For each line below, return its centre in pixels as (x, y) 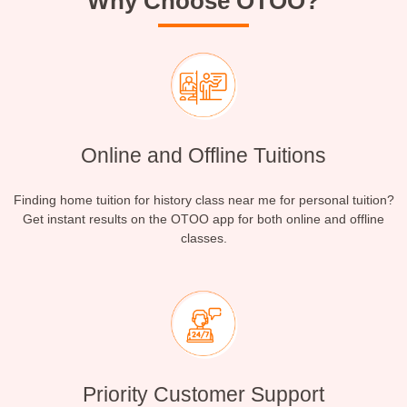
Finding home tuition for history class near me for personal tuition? (203, 200)
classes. (203, 238)
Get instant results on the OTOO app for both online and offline (203, 219)
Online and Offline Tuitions (203, 156)
